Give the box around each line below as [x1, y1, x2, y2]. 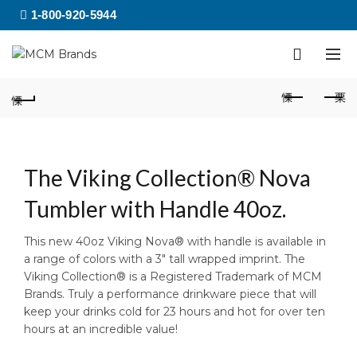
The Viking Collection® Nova [24, 164, 311, 191]
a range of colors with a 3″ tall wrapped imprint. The [24, 252, 305, 266]
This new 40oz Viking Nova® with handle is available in [24, 234, 326, 249]
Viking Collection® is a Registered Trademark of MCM [24, 269, 322, 284]
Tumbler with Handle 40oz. [24, 195, 286, 222]
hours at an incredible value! [24, 322, 178, 336]
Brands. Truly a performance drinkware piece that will [24, 287, 316, 301]
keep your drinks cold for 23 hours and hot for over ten [24, 304, 325, 319]
